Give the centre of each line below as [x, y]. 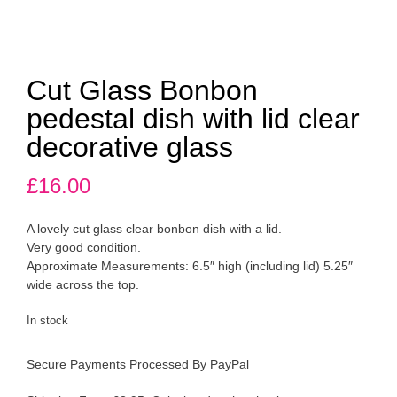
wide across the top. [83, 285]
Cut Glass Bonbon [142, 91]
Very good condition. [84, 248]
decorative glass [130, 148]
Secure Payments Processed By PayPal [138, 365]
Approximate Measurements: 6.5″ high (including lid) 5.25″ [190, 266]
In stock [47, 321]
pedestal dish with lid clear [193, 119]
